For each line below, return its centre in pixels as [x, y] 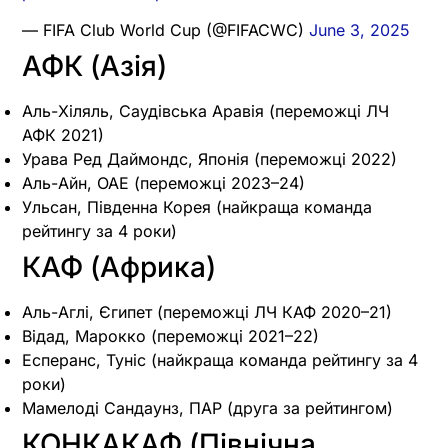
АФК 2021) [63, 134]
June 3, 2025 [359, 29]
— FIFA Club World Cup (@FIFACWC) [165, 29]
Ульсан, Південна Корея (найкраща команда [197, 206]
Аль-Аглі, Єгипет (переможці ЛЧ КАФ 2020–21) [207, 311]
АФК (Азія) [94, 65]
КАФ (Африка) [119, 266]
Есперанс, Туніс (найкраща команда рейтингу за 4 [220, 359]
